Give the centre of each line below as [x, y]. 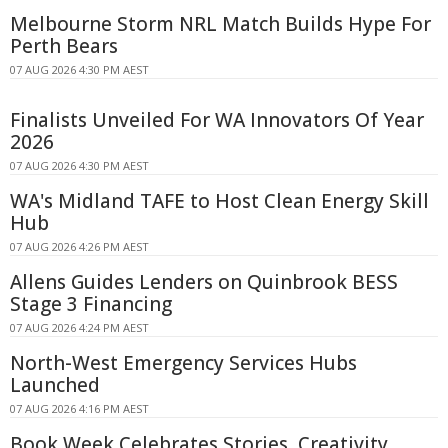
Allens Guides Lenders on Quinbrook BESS [204, 281]
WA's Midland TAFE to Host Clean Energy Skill [219, 200]
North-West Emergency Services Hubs [183, 362]
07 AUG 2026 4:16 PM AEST [79, 408]
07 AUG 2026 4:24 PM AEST [79, 327]
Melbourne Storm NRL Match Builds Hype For [220, 23]
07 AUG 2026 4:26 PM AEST [79, 246]
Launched [55, 384]
